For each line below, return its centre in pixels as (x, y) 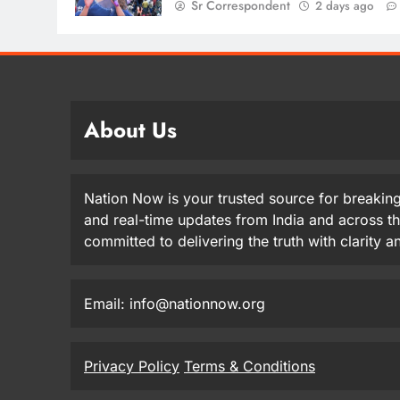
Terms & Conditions (250, 367)
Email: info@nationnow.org (175, 304)
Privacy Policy (132, 367)
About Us (130, 130)
